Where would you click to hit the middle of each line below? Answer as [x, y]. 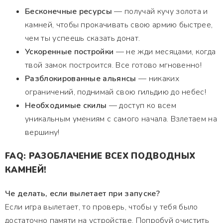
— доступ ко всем [141, 106]
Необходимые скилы [66, 106]
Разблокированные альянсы [81, 79]
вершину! [42, 132]
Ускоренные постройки [69, 52]
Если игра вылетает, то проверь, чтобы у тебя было [102, 207]
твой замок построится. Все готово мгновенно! [113, 65]
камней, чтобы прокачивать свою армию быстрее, [119, 25]
